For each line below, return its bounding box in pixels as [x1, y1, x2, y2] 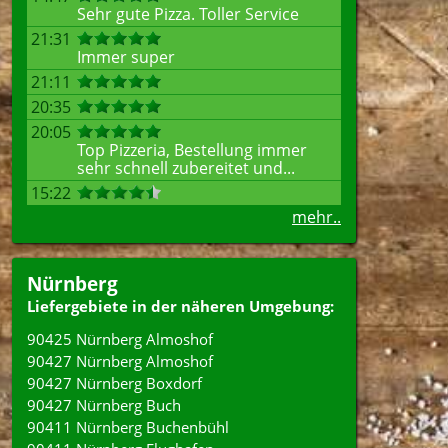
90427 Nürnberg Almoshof [27, 351, 213, 371]
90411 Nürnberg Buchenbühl [27, 417, 229, 437]
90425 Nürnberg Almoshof [27, 329, 213, 349]
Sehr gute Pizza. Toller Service [77, 3, 299, 25]
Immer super [77, 46, 175, 68]
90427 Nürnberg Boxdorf [27, 373, 202, 393]
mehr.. [292, 206, 341, 228]
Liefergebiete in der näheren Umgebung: [27, 296, 334, 316]
